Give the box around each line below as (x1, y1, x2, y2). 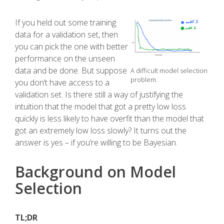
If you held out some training (15, 17, 116, 28)
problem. (130, 74, 157, 84)
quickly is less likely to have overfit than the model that (15, 113, 204, 124)
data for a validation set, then (15, 29, 118, 40)
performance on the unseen (15, 53, 115, 64)
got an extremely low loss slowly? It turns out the (15, 125, 186, 136)
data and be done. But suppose (15, 65, 127, 76)
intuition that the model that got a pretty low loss (15, 101, 186, 112)
